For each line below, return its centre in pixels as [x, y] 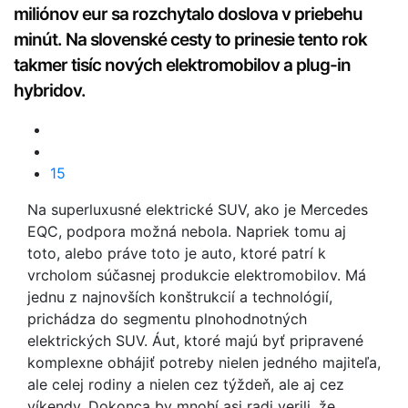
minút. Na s [56, 40]
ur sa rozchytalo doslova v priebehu [227, 14]
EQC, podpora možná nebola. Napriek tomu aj [187, 231]
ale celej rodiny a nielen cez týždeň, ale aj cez [186, 384]
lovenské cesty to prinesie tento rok [233, 40]
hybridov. [50, 91]
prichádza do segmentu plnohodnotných [167, 319]
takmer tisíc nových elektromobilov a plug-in [182, 65]
